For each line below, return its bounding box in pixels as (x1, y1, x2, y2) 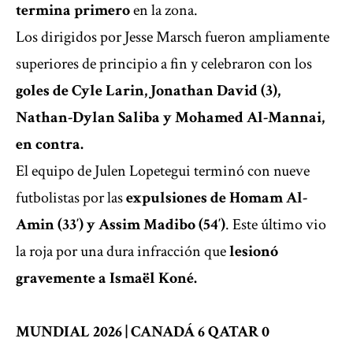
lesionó (226, 241, 278, 262)
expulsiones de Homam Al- (123, 188, 307, 209)
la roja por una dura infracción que (16, 241, 226, 262)
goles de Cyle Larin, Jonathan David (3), (16, 80, 281, 102)
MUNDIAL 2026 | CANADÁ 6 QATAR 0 (16, 321, 269, 343)
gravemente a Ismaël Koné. (16, 268, 197, 289)
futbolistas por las (16, 188, 123, 209)
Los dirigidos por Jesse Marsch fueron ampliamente (16, 27, 329, 48)
